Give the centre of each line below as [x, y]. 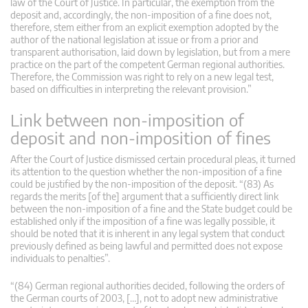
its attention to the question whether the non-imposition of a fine [146, 171]
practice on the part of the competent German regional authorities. [147, 64]
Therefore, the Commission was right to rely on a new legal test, [142, 76]
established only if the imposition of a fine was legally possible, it [143, 221]
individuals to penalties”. [60, 258]
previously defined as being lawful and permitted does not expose [146, 245]
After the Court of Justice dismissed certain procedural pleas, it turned [153, 159]
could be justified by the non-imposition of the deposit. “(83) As [142, 184]
